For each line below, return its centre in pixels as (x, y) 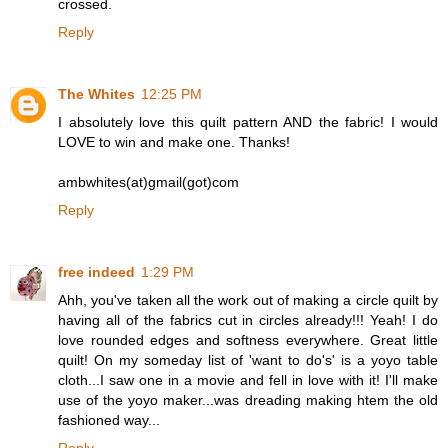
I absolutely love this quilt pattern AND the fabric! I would (248, 121)
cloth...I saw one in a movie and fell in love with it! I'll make (248, 379)
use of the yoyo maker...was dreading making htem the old (248, 399)
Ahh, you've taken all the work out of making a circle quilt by (248, 299)
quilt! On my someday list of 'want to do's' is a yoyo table (248, 359)
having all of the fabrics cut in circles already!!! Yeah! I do (248, 319)
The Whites (96, 93)
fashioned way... (109, 419)
